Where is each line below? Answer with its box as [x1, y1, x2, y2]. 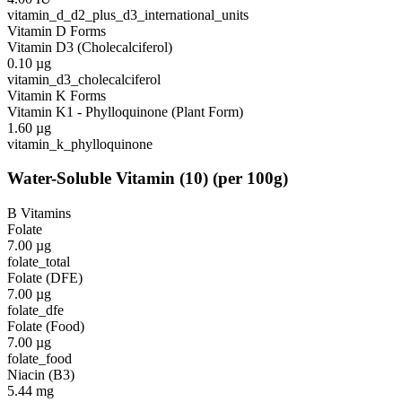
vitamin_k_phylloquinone [7, 135, 153, 152]
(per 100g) [213, 169, 288, 188]
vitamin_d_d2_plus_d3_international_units [7, 6, 249, 22]
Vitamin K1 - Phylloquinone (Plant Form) [7, 103, 243, 119]
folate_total [7, 254, 70, 270]
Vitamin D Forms [7, 22, 106, 39]
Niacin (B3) [7, 367, 74, 383]
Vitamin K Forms [7, 87, 106, 103]
